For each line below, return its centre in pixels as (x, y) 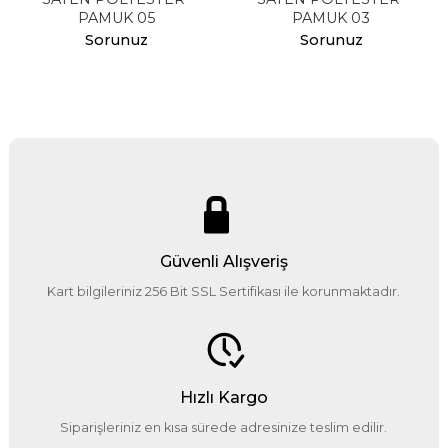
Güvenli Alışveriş (223, 262)
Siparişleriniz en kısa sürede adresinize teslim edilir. (224, 428)
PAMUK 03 (331, 18)
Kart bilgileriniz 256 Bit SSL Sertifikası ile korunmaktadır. (224, 292)
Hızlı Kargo (223, 398)
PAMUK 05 (116, 18)
